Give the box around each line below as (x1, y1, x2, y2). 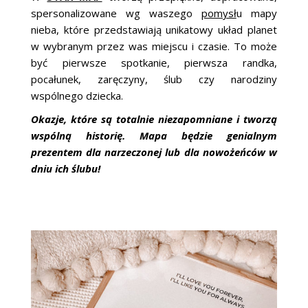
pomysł (201, 5, 236, 20)
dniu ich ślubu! (31, 161, 101, 175)
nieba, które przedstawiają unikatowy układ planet (31, 22, 277, 36)
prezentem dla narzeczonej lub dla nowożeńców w (31, 144, 277, 159)
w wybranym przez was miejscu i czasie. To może (31, 38, 277, 53)
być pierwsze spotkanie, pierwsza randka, (31, 55, 277, 69)
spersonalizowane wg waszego (31, 5, 201, 20)
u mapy (236, 5, 277, 20)
